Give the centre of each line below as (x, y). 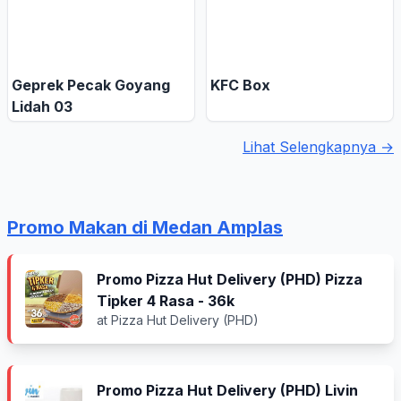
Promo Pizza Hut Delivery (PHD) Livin (227, 390)
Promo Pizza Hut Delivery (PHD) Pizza (230, 279)
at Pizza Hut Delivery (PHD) (178, 320)
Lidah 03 (42, 107)
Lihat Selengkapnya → (318, 147)
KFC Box (240, 85)
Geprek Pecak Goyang (91, 85)
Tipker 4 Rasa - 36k (166, 301)
